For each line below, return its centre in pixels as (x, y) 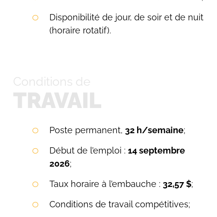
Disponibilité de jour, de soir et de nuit (126, 17)
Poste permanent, (87, 130)
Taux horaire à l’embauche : (106, 184)
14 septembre (156, 150)
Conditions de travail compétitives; (120, 204)
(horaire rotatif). (80, 30)
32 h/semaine (154, 130)
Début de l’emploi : (88, 150)
